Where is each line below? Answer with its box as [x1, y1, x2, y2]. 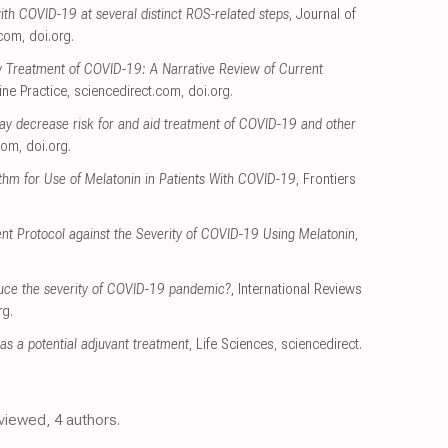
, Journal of [289, 6, 356, 24]
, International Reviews [231, 281, 362, 299]
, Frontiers [296, 171, 356, 189]
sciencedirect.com [74, 83, 181, 101]
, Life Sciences [189, 336, 274, 354]
